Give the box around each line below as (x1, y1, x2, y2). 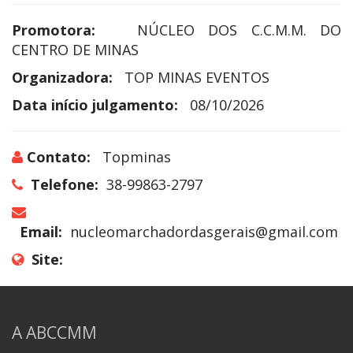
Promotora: (12, 20, 95, 39)
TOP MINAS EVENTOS (124, 67, 269, 87)
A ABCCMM (12, 321, 97, 344)
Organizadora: (12, 67, 113, 87)
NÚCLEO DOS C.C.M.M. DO (136, 20, 341, 39)
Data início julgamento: (12, 95, 178, 114)
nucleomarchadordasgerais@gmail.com (70, 221, 338, 241)
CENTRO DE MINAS (12, 39, 139, 59)
